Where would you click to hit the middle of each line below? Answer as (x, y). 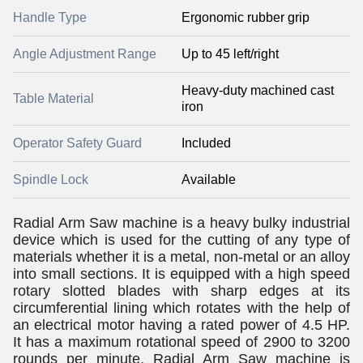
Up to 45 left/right (230, 54)
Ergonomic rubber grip (246, 17)
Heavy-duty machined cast (258, 90)
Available (209, 179)
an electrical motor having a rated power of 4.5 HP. (181, 325)
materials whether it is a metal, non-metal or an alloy (181, 257)
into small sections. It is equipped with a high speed (181, 274)
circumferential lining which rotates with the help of (181, 308)
